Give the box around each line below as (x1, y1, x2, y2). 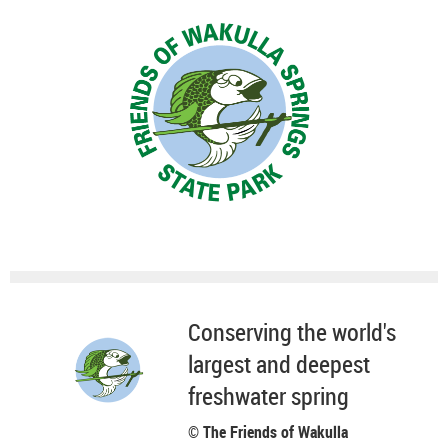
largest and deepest (187, 347, 370, 380)
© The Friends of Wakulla (187, 420, 348, 443)
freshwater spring (187, 379, 349, 412)
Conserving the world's (187, 315, 396, 348)
